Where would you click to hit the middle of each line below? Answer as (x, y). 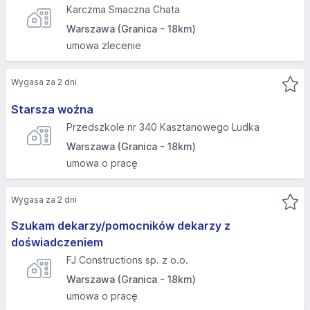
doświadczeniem (57, 242)
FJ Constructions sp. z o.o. (127, 260)
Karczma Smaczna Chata (123, 9)
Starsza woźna (52, 109)
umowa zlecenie (104, 45)
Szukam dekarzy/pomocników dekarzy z (121, 226)
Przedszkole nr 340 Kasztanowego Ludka (163, 127)
